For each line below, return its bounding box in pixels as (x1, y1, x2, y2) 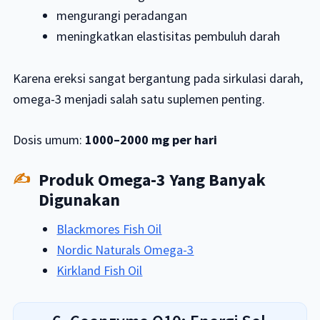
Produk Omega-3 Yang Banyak (38, 169, 266, 191)
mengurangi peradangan (56, 7, 188, 24)
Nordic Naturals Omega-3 (56, 241, 194, 259)
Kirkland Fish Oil (56, 262, 143, 279)
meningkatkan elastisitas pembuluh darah (56, 28, 281, 45)
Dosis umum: (12, 131, 85, 149)
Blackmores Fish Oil (56, 221, 162, 238)
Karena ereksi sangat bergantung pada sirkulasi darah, (12, 70, 303, 87)
